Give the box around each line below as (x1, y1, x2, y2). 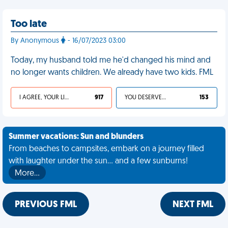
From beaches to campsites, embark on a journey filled (9, 145, 204, 153)
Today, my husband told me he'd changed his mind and (11, 56, 211, 65)
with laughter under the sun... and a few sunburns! (9, 157, 188, 165)
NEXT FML (173, 200, 213, 210)
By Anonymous (11, 37, 61, 45)
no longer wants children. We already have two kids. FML (11, 69, 213, 77)
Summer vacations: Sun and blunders (9, 133, 144, 141)
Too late (11, 19, 47, 30)
